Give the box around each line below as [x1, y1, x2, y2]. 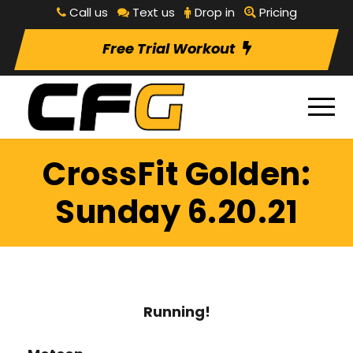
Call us [69, 4, 108, 20]
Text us [132, 4, 175, 20]
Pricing [258, 4, 297, 20]
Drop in [194, 4, 235, 20]
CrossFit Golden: [43, 152, 310, 197]
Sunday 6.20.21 [55, 190, 298, 235]
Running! [143, 302, 210, 322]
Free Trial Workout [102, 39, 235, 58]
